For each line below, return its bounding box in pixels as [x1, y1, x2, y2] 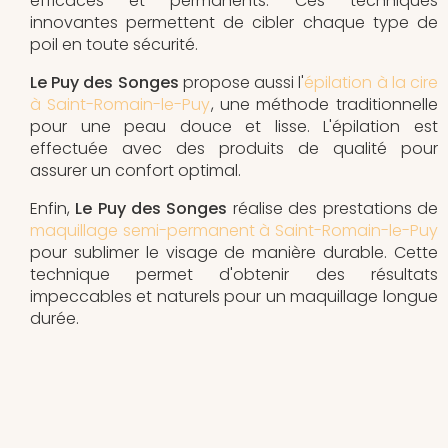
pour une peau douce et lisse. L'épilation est [30, 114, 438, 138]
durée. [30, 306, 79, 330]
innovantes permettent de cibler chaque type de [30, 10, 438, 34]
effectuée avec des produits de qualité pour [30, 136, 438, 160]
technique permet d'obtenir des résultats [30, 262, 438, 286]
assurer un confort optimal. [30, 158, 241, 182]
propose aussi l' [178, 70, 305, 94]
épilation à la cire [304, 70, 439, 94]
